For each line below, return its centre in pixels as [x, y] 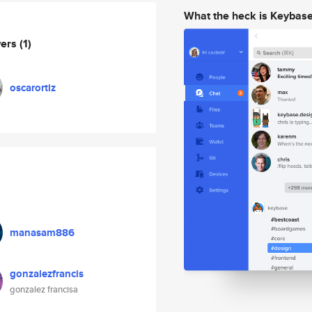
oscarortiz [33, 88]
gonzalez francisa [44, 289]
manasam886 [42, 233]
